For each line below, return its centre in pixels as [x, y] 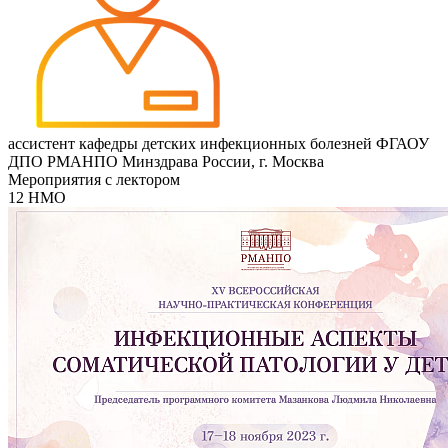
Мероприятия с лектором [94, 179]
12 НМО [37, 197]
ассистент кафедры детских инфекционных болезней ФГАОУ [218, 143]
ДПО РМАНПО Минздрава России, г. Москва [166, 161]
